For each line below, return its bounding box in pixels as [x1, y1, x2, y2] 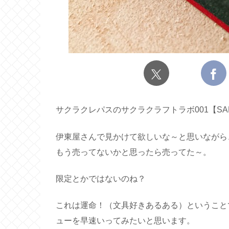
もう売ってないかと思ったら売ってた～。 [56, 147, 211, 156]
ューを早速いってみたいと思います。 [56, 216, 195, 225]
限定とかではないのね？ [56, 174, 146, 183]
